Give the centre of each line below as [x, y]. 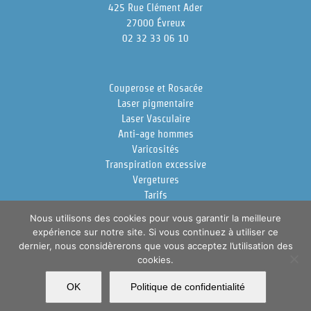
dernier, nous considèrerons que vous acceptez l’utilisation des [155, 246]
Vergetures [155, 180]
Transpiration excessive [155, 165]
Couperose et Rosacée [155, 88]
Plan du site [242, 300]
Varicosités [155, 149]
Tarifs [155, 195]
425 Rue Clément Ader [155, 8]
